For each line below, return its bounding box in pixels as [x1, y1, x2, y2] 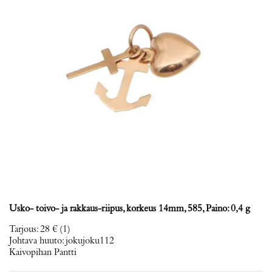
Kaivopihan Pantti [9, 248, 76, 257]
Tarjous [9, 225, 36, 234]
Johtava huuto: [9, 236, 66, 246]
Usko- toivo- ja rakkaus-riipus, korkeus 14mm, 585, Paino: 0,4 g [9, 204, 250, 214]
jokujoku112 [66, 236, 114, 246]
